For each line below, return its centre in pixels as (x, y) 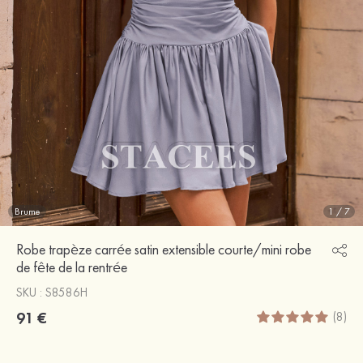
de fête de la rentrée (72, 267)
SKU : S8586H (52, 292)
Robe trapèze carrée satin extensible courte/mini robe (164, 249)
